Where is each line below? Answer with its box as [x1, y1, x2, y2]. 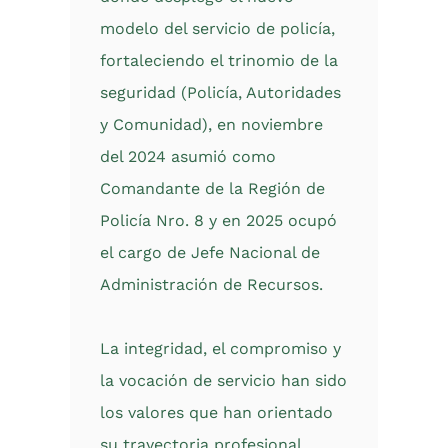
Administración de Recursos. [100, 275, 323, 294]
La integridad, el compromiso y [100, 339, 341, 358]
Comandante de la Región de [100, 179, 325, 198]
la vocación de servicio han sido [100, 371, 347, 390]
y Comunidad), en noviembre [100, 115, 323, 134]
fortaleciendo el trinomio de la [100, 51, 338, 70]
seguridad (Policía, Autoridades [100, 83, 341, 102]
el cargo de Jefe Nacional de [100, 243, 320, 262]
